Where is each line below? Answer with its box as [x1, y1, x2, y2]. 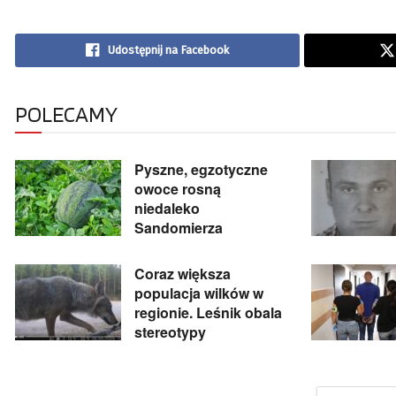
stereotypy [134, 321, 206, 342]
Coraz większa [134, 263, 231, 284]
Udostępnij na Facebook [107, 42, 229, 57]
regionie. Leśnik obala [134, 301, 282, 323]
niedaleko [134, 197, 200, 218]
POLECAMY [15, 100, 118, 127]
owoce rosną [134, 178, 221, 199]
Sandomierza [134, 217, 223, 238]
